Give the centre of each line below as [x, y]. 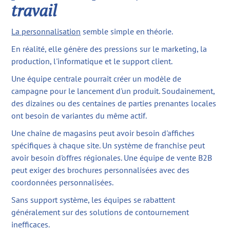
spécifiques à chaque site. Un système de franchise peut [108, 146]
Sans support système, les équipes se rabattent [93, 200]
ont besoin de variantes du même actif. [79, 116]
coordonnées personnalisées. [63, 183]
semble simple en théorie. [127, 32]
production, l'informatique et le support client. [92, 61]
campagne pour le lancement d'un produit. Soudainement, [113, 91]
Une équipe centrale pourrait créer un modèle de [97, 79]
